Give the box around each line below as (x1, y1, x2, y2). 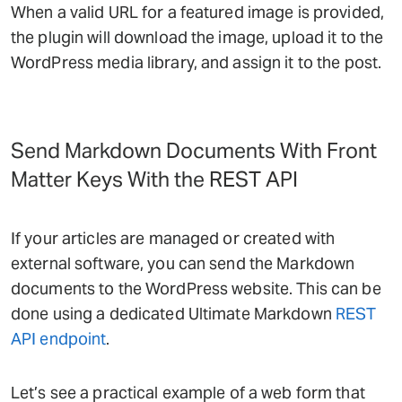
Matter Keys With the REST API (11, 165, 298, 193)
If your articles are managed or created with (11, 227, 336, 249)
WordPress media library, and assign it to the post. (11, 51, 382, 73)
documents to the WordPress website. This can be (11, 277, 381, 299)
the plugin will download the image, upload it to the (11, 26, 384, 48)
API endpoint (11, 328, 107, 349)
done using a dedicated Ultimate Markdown (11, 302, 336, 324)
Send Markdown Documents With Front (11, 136, 377, 164)
